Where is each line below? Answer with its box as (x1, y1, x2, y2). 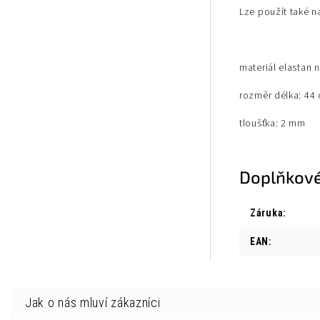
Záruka (250, 207, 284, 219)
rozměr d (239, 89, 281, 103)
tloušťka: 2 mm (239, 116, 306, 131)
